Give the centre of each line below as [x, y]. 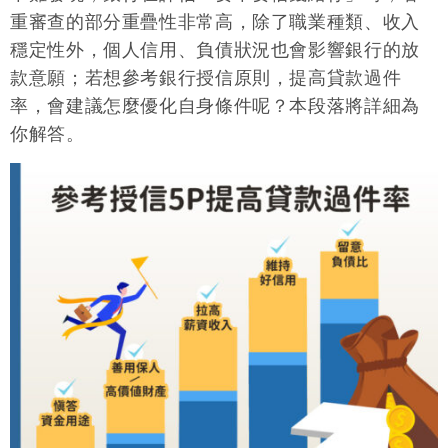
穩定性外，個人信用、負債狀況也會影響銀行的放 [215, 50]
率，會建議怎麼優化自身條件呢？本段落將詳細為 [215, 106]
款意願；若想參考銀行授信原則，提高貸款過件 [206, 78]
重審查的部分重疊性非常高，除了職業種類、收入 [215, 22]
